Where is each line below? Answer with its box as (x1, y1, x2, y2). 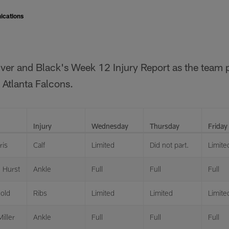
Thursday (150, 122, 179, 130)
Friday (208, 122, 227, 130)
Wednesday (91, 122, 128, 130)
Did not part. (150, 141, 189, 149)
